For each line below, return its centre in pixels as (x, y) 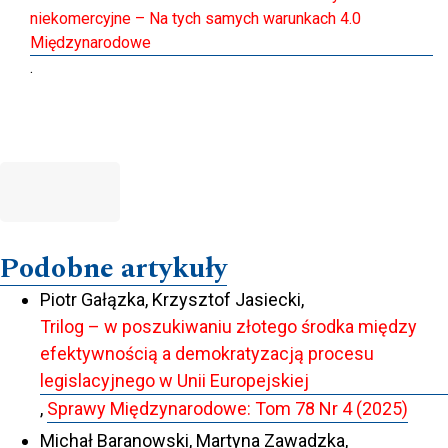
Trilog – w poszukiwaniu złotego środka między (228, 326)
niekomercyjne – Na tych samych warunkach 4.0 (195, 18)
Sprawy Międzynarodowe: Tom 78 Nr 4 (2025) (227, 408)
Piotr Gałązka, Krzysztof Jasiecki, (172, 299)
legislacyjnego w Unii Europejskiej (174, 380)
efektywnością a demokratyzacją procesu (207, 353)
